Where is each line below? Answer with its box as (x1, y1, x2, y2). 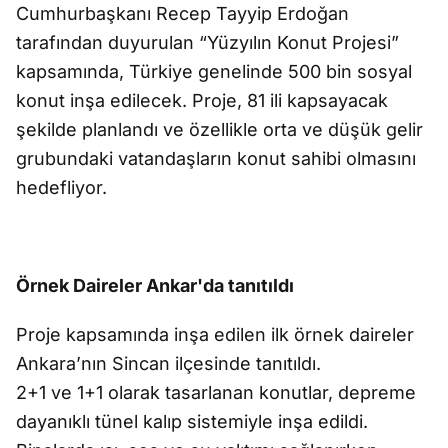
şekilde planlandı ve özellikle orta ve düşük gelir (16, 119, 423, 140)
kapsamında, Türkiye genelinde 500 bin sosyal (16, 61, 412, 82)
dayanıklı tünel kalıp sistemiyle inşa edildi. (16, 411, 368, 432)
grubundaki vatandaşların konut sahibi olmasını (16, 148, 416, 169)
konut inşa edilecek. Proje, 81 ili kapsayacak (16, 90, 388, 111)
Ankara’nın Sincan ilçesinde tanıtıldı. (16, 353, 321, 374)
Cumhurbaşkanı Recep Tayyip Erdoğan (16, 3, 349, 24)
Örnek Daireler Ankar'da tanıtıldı (16, 275, 294, 296)
